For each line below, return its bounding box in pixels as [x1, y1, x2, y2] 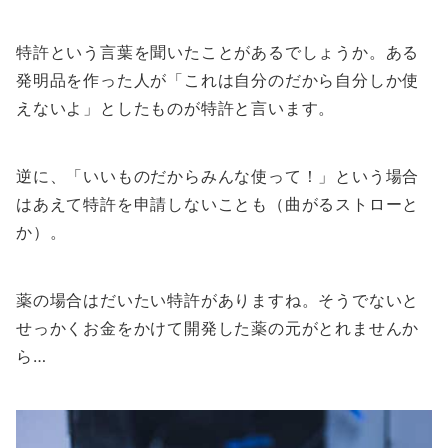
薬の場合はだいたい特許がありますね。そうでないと [16, 290, 420, 311]
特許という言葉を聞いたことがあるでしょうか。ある [16, 42, 420, 63]
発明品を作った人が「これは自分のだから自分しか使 [16, 70, 420, 91]
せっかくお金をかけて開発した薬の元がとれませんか [16, 318, 420, 339]
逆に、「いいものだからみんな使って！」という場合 [16, 166, 420, 187]
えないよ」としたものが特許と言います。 [16, 98, 336, 119]
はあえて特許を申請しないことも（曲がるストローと [16, 194, 420, 215]
